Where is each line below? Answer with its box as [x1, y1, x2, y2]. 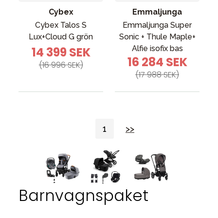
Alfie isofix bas [131, 44, 183, 53]
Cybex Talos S [35, 20, 87, 30]
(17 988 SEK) [135, 69, 179, 80]
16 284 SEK [127, 54, 187, 70]
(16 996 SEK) [38, 59, 83, 71]
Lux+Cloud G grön [29, 32, 93, 41]
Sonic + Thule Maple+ [119, 32, 196, 41]
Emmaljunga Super [123, 20, 192, 30]
